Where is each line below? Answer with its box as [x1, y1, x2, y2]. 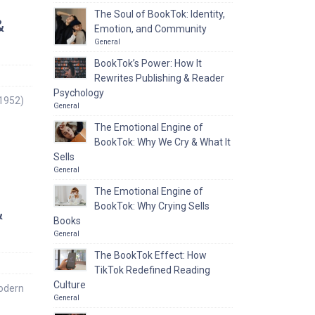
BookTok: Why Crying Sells [94, 200, 210, 212]
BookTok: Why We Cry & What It [94, 136, 231, 148]
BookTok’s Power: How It [94, 58, 202, 69]
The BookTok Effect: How [94, 250, 207, 261]
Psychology [53, 87, 104, 98]
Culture [53, 279, 86, 290]
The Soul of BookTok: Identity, [94, 8, 225, 20]
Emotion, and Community [94, 23, 207, 34]
